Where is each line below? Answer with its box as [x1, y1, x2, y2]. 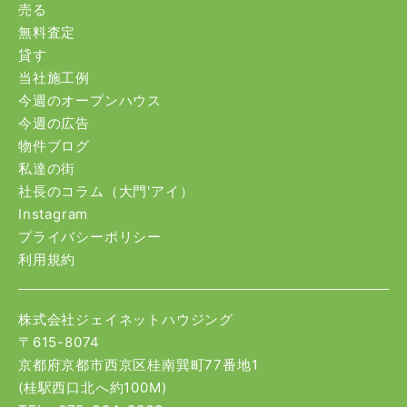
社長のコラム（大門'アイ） [18, 183, 194, 201]
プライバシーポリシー [18, 228, 162, 246]
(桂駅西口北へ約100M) [18, 379, 167, 397]
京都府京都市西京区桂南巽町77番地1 [18, 356, 259, 374]
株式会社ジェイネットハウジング [18, 311, 233, 329]
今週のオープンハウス [18, 92, 162, 110]
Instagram [18, 205, 89, 223]
